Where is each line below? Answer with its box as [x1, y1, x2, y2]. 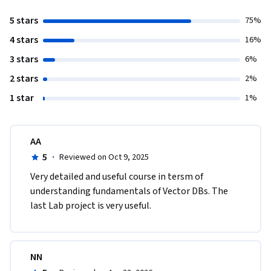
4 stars [10, 33, 38, 47]
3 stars [10, 53, 38, 67]
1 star [10, 91, 34, 105]
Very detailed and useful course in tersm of [30, 170, 203, 184]
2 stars [10, 72, 38, 86]
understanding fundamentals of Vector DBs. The [30, 184, 228, 198]
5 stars [10, 14, 38, 28]
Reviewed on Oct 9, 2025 [59, 151, 149, 164]
